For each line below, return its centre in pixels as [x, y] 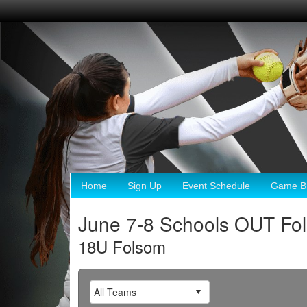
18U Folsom [122, 246]
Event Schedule [216, 186]
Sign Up [145, 186]
